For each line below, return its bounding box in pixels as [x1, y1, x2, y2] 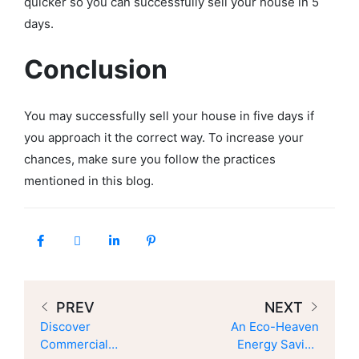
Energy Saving [237, 337, 319, 353]
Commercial [40, 337, 108, 353]
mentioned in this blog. [24, 173, 160, 189]
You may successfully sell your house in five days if [24, 108, 314, 124]
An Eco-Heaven [231, 319, 319, 335]
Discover [40, 319, 91, 335]
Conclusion [24, 54, 173, 86]
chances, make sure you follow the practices [24, 151, 276, 167]
